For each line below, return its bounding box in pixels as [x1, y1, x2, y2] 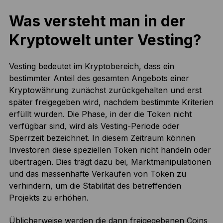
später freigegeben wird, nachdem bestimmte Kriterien [8, 97, 214, 107]
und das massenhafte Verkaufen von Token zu [8, 169, 186, 179]
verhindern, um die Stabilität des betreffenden [8, 181, 181, 191]
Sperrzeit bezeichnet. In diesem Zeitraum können [8, 133, 195, 143]
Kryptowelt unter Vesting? [8, 31, 201, 49]
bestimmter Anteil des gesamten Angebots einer [8, 73, 189, 83]
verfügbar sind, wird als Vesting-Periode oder [8, 121, 180, 131]
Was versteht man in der [8, 12, 186, 30]
